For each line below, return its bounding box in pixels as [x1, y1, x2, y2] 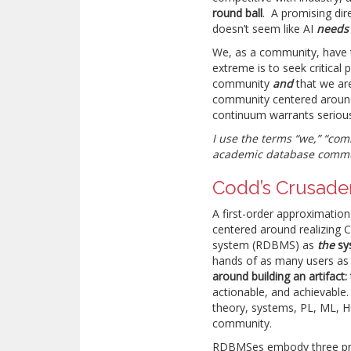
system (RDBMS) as [212, 237, 315, 252]
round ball [212, 5, 263, 20]
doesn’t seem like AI [212, 21, 317, 36]
